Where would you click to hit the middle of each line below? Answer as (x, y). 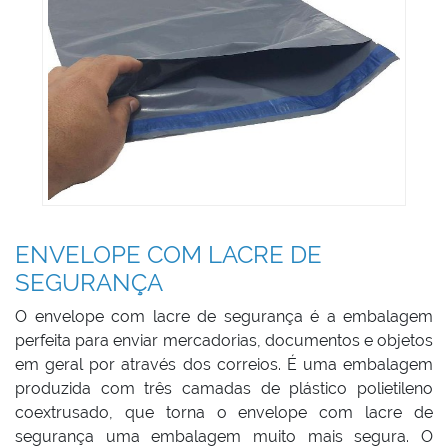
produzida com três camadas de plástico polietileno (224, 388)
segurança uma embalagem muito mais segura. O (224, 436)
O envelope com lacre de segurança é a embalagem (224, 316)
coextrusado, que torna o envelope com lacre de (224, 412)
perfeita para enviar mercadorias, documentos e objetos (224, 340)
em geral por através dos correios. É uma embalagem (224, 364)
